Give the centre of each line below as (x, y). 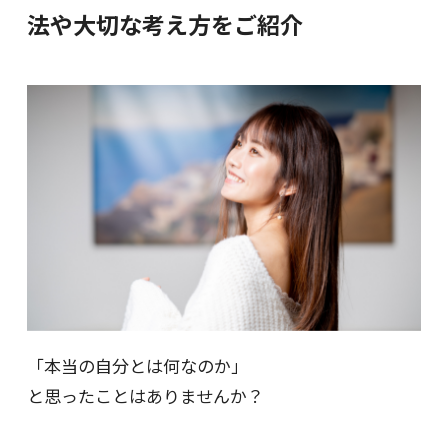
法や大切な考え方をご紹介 (164, 24)
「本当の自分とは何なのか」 (137, 366)
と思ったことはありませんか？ (145, 396)
